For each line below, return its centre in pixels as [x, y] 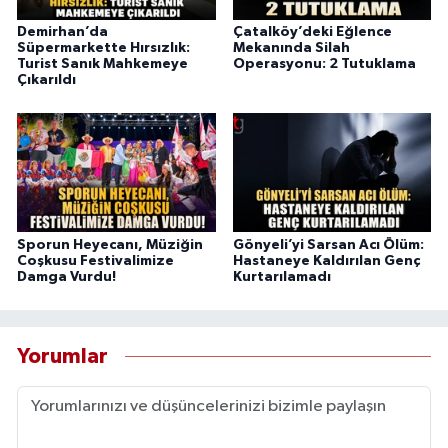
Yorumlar [62, 357]
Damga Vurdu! [66, 276]
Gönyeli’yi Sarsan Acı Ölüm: [328, 244]
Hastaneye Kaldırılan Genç [326, 260]
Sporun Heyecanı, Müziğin [110, 244]
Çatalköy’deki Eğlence [312, 31]
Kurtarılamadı [281, 276]
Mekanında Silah [291, 47]
